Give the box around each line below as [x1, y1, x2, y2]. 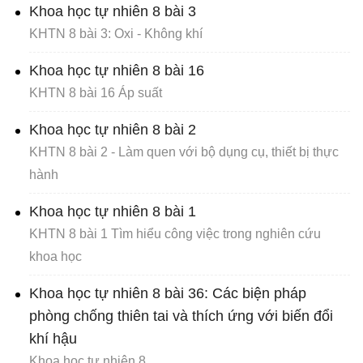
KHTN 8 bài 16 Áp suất [29, 86, 162, 100]
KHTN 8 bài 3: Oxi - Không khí [29, 27, 203, 41]
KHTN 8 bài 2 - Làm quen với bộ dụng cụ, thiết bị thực [29, 145, 339, 159]
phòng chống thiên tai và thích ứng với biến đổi [29, 308, 333, 324]
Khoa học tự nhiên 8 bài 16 [29, 62, 204, 79]
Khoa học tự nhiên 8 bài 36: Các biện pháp [29, 285, 306, 301]
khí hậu [29, 331, 77, 347]
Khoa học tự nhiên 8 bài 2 [29, 122, 196, 138]
